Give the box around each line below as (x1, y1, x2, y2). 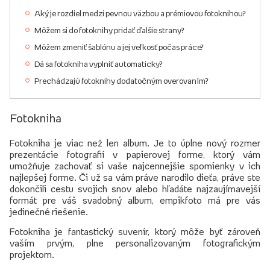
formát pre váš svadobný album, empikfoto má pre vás (10, 195, 260, 205)
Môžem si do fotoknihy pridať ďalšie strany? (34, 25, 184, 34)
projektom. (10, 249, 54, 259)
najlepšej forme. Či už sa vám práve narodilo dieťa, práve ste (10, 172, 260, 182)
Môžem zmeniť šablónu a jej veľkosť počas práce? (34, 42, 204, 51)
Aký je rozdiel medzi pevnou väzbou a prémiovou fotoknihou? (34, 8, 246, 17)
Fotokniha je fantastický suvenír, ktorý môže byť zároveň (10, 226, 260, 236)
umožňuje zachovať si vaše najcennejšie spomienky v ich (10, 160, 260, 171)
